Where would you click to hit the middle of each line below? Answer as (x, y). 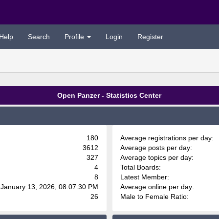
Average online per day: (157, 187)
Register (150, 37)
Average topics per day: (157, 157)
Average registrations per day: (167, 138)
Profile (75, 37)
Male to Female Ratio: (155, 197)
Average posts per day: (156, 148)
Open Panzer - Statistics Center (109, 95)
